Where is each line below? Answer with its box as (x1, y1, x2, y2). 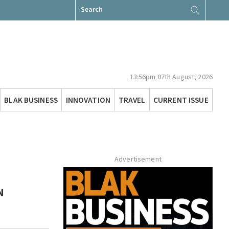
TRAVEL (118, 95, 146, 105)
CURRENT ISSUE (153, 95, 209, 105)
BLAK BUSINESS (4, 95, 58, 105)
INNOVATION (65, 95, 110, 105)
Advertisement (114, 154, 162, 164)
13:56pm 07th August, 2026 (129, 72, 213, 82)
